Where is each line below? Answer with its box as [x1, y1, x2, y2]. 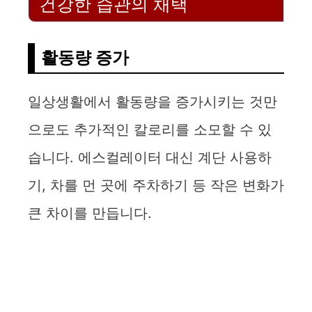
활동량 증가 [41, 47, 129, 68]
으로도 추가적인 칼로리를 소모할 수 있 [28, 121, 272, 139]
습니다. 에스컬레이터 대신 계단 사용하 [28, 149, 272, 166]
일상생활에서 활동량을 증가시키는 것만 [28, 93, 277, 111]
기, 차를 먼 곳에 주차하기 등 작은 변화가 [28, 177, 284, 194]
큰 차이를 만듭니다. [28, 205, 152, 222]
